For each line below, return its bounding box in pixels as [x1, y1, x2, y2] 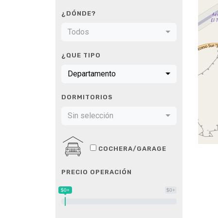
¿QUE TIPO [61, 52, 101, 59]
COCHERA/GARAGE [98, 145, 166, 152]
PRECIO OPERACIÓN [61, 168, 132, 176]
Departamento [68, 69, 116, 78]
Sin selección [68, 111, 113, 120]
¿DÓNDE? [61, 10, 96, 17]
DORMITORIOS [61, 93, 113, 101]
